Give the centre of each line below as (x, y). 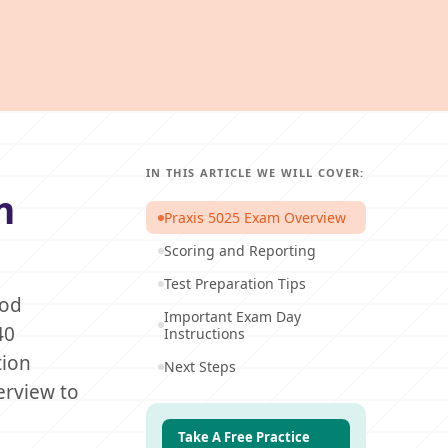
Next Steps (200, 366)
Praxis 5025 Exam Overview (255, 217)
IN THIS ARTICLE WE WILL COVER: (255, 172)
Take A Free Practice (244, 437)
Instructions (204, 333)
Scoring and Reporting (240, 250)
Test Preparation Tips (235, 283)
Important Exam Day (232, 316)
